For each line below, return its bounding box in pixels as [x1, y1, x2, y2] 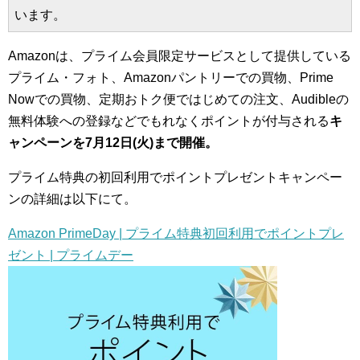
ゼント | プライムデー [8, 248, 133, 262]
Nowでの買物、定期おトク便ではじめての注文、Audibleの [8, 92, 349, 106]
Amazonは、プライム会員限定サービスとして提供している [8, 49, 351, 63]
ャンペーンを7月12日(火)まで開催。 [8, 136, 218, 149]
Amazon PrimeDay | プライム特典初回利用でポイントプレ [8, 227, 344, 240]
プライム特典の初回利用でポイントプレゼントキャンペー [8, 170, 342, 184]
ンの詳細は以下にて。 [8, 192, 137, 206]
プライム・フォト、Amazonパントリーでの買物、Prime [8, 71, 333, 84]
